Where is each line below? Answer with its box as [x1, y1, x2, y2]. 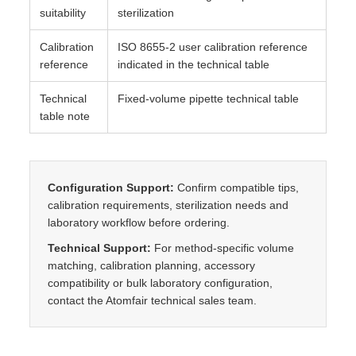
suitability [40, 6, 86, 20]
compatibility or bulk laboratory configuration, [48, 277, 273, 290]
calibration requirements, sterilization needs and [48, 199, 288, 212]
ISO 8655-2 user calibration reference [118, 41, 308, 54]
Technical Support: [48, 242, 151, 255]
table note [40, 110, 90, 123]
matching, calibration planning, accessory [48, 259, 255, 273]
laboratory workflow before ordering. [48, 216, 230, 230]
